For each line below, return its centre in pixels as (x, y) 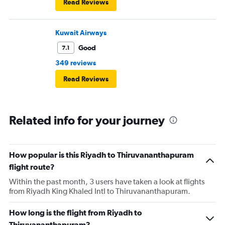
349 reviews (76, 63)
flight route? (32, 167)
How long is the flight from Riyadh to (76, 213)
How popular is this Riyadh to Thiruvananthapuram (101, 155)
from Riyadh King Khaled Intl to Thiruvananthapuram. (100, 191)
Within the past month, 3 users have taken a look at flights (107, 182)
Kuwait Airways (81, 33)
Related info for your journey (87, 120)
